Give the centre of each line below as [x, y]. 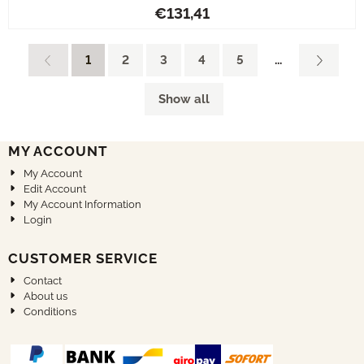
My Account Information [83, 204]
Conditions [50, 312]
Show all [184, 99]
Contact [43, 281]
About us [46, 296]
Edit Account [55, 189]
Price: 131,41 [213, 10]
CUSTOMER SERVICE [83, 258]
